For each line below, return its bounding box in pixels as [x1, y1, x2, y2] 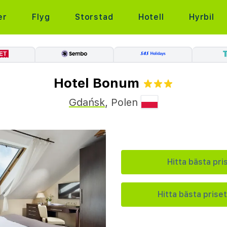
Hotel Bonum [54, 75, 139, 91]
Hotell [138, 12, 164, 22]
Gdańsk [69, 96, 105, 108]
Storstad [75, 12, 113, 22]
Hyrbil [189, 12, 214, 22]
